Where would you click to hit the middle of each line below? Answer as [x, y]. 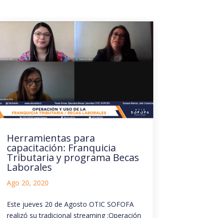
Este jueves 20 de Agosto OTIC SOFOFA [70, 204]
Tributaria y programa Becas [73, 158]
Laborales [29, 167]
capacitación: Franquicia [61, 148]
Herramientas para [51, 138]
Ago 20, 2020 [27, 183]
